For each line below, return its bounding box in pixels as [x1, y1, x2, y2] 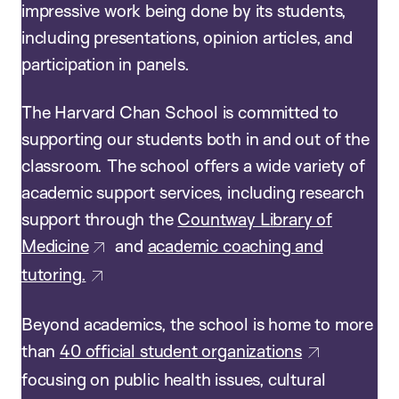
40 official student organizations [60, 340, 303, 362]
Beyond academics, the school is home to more [21, 313, 373, 336]
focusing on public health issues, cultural [21, 369, 326, 391]
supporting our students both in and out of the [21, 127, 370, 150]
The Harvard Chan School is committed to [21, 101, 338, 123]
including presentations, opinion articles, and [21, 26, 353, 48]
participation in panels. [21, 53, 203, 75]
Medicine [21, 234, 89, 256]
